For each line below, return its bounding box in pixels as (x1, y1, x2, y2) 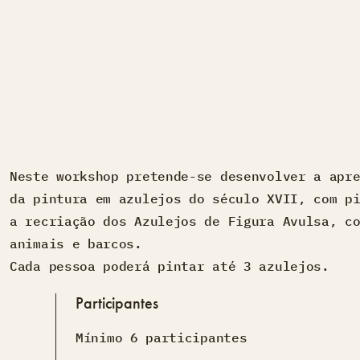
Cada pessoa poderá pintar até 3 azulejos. (10, 258, 329, 275)
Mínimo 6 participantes (76, 329, 247, 346)
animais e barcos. (10, 235, 142, 252)
